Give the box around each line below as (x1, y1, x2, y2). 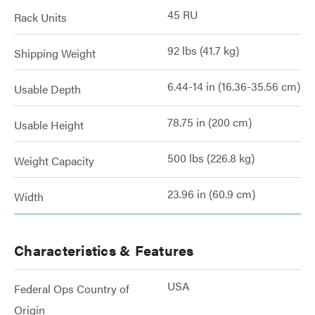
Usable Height (14, 117, 84, 133)
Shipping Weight (14, 45, 96, 61)
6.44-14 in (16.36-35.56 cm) (167, 78, 300, 94)
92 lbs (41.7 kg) (167, 42, 239, 58)
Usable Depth (14, 81, 81, 97)
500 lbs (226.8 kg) (167, 150, 255, 166)
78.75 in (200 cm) (167, 114, 252, 130)
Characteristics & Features (14, 240, 194, 260)
